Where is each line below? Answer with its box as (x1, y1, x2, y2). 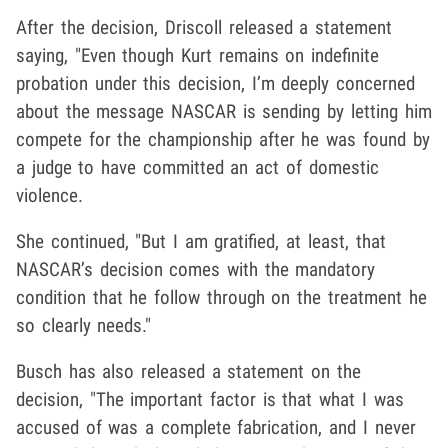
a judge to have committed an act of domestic (16, 156, 379, 180)
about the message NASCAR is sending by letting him (16, 100, 432, 124)
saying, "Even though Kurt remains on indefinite (16, 44, 380, 68)
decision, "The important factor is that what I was (16, 388, 404, 412)
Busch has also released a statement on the (16, 360, 361, 384)
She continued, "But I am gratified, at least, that (16, 230, 386, 254)
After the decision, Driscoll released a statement (16, 16, 393, 40)
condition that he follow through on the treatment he (16, 286, 427, 310)
